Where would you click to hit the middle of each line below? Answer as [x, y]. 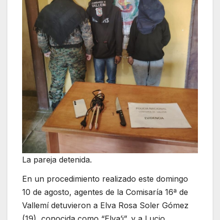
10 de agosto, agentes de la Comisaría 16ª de [105, 192]
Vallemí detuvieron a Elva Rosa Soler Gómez [105, 206]
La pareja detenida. [57, 159]
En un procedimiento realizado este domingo [105, 179]
